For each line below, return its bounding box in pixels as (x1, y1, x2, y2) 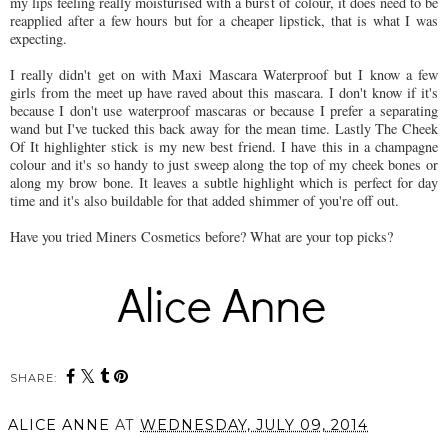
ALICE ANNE (8, 416, 110, 435)
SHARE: (10, 371, 57, 386)
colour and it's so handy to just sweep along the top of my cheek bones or (10, 155, 438, 175)
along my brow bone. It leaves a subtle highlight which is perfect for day (10, 173, 438, 193)
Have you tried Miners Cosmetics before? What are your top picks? (10, 227, 393, 247)
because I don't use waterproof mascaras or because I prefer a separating (10, 101, 438, 121)
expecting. (10, 29, 72, 49)
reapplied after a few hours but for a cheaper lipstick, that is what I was (10, 11, 438, 31)
